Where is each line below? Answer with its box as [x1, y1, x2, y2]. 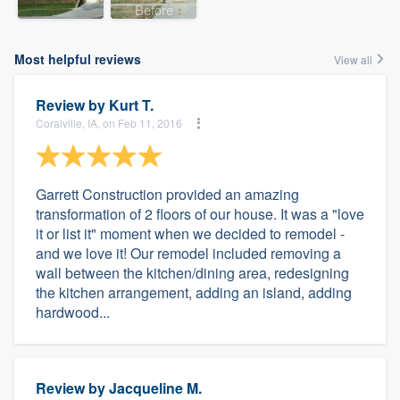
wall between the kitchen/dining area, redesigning [36, 262, 349, 283]
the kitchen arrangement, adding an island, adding [36, 281, 352, 303]
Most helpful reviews [14, 49, 141, 68]
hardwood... [36, 301, 110, 322]
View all [334, 51, 375, 67]
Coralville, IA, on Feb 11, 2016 [36, 115, 182, 131]
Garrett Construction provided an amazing [36, 183, 299, 204]
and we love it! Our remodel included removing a [36, 242, 341, 263]
